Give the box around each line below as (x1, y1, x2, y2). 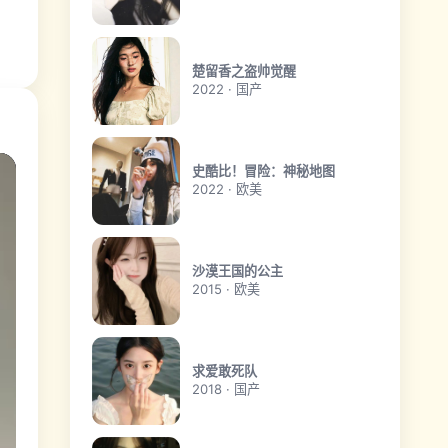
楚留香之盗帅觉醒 (191, 62, 296, 79)
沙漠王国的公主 (191, 262, 283, 279)
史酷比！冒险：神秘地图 (191, 162, 335, 179)
